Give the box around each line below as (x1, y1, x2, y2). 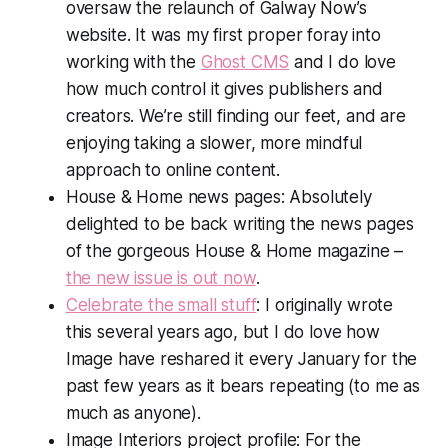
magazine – (311, 240, 404, 261)
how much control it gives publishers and (65, 78, 383, 99)
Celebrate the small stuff (65, 294, 257, 315)
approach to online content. (65, 159, 281, 180)
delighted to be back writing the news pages (65, 213, 414, 234)
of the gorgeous (65, 240, 195, 261)
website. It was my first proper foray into (65, 24, 381, 45)
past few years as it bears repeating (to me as (65, 375, 420, 396)
